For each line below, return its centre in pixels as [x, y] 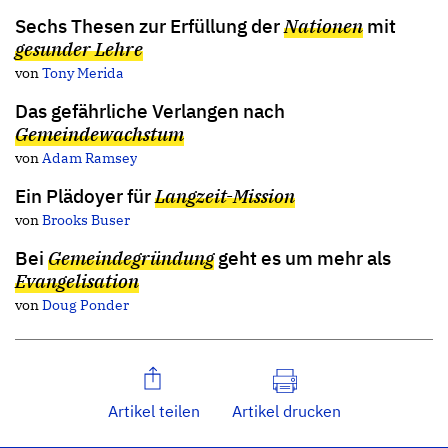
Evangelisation [77, 281]
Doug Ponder [85, 305]
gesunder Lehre [79, 49]
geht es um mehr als [302, 258]
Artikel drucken [286, 411]
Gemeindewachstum [99, 134]
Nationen [323, 26]
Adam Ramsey [89, 158]
